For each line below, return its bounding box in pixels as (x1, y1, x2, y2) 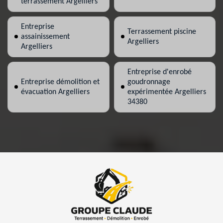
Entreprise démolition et (21, 78, 100, 86)
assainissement (21, 32, 70, 41)
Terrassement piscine (127, 27, 196, 36)
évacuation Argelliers (21, 88, 90, 96)
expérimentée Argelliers (127, 88, 206, 96)
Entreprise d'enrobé (127, 68, 192, 76)
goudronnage (127, 78, 170, 86)
